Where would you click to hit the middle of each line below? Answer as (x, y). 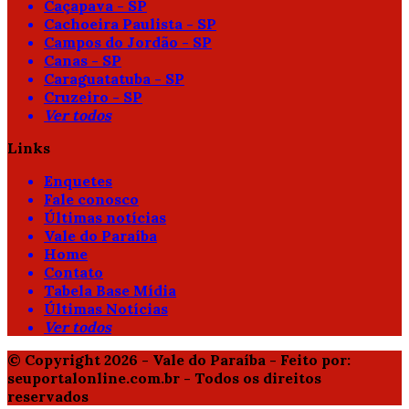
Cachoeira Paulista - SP (130, 24)
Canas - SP (83, 61)
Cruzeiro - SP (93, 97)
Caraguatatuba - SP (114, 79)
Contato (73, 273)
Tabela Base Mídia (110, 291)
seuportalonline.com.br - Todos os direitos (164, 378)
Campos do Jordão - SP (128, 42)
